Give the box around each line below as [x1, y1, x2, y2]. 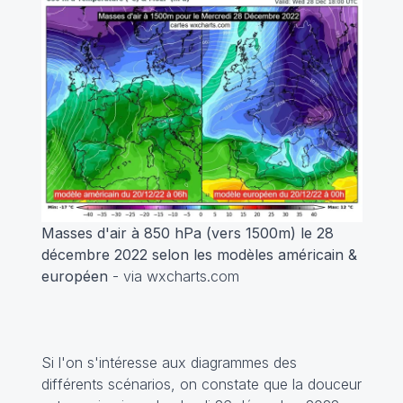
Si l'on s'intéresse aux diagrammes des [40, 353, 297, 372]
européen [40, 266, 108, 285]
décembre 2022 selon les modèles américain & [40, 245, 357, 264]
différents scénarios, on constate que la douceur [40, 374, 362, 393]
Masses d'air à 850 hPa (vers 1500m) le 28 [40, 223, 334, 242]
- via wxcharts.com [107, 266, 239, 285]
